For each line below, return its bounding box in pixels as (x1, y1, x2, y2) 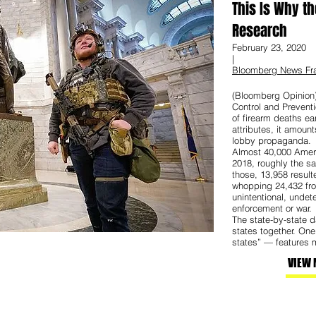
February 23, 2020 (232, 41, 306, 53)
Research (232, 19, 287, 42)
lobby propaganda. (232, 134, 311, 146)
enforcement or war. (232, 202, 312, 214)
